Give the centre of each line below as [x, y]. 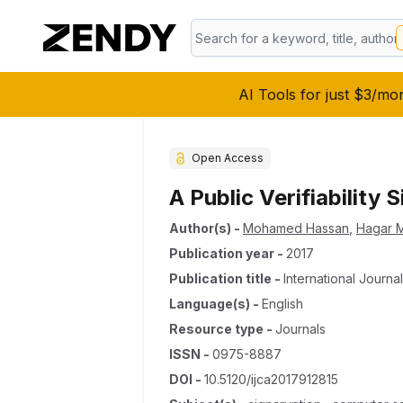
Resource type [216, 329]
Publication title [220, 278]
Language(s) [210, 304]
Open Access [228, 158]
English [282, 304]
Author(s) [200, 228]
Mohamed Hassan [296, 228]
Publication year [222, 253]
